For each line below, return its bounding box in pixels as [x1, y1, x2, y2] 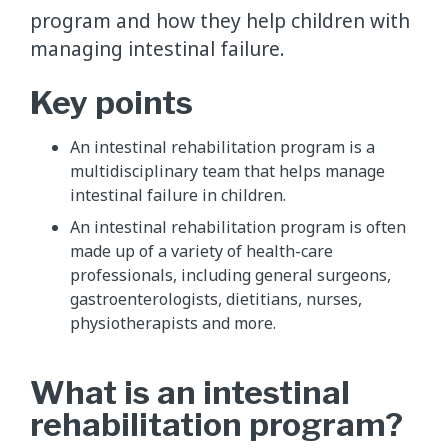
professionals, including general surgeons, [70, 263, 391, 286]
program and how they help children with [30, 6, 410, 34]
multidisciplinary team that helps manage [70, 159, 385, 182]
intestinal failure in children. [70, 183, 286, 206]
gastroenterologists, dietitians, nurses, [70, 287, 362, 310]
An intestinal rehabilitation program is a [70, 135, 375, 158]
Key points [30, 82, 193, 122]
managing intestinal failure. [30, 34, 285, 62]
